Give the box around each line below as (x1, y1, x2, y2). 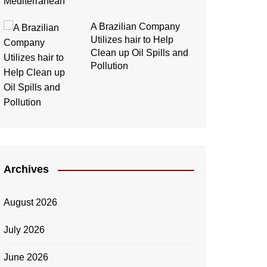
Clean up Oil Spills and (90, 48, 188, 58)
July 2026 (4, 225, 45, 235)
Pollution (90, 61, 128, 72)
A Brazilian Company (90, 21, 180, 32)
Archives (4, 163, 49, 176)
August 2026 (4, 197, 57, 208)
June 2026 (4, 252, 48, 263)
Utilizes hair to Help (90, 35, 173, 45)
